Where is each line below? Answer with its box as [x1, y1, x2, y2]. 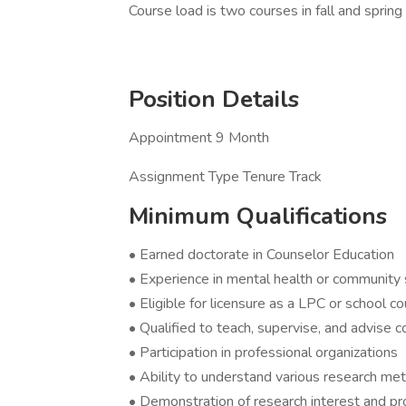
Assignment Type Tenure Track [129, 167, 325, 187]
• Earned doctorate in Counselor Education [129, 245, 394, 265]
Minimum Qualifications [129, 200, 387, 232]
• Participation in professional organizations [129, 343, 398, 362]
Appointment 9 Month [129, 128, 269, 148]
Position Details [129, 83, 299, 115]
